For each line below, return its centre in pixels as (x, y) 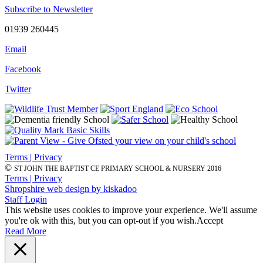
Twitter (18, 89)
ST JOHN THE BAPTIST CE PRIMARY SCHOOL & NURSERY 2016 (118, 169)
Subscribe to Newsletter (49, 9)
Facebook (23, 69)
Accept (210, 221)
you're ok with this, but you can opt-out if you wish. (101, 221)
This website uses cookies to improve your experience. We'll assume (131, 210)
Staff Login (26, 200)
